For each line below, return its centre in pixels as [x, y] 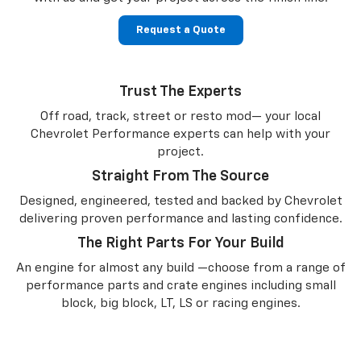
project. [180, 151]
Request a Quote [180, 30]
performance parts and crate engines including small [180, 285]
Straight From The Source [180, 176]
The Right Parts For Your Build [180, 243]
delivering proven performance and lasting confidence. [180, 218]
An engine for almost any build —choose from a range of [180, 268]
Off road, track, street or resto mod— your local [180, 116]
